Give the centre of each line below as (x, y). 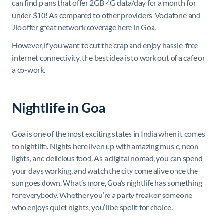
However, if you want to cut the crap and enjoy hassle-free (105, 45)
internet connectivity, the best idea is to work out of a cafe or (109, 58)
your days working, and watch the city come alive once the (105, 171)
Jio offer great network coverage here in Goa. (84, 27)
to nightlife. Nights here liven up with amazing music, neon (105, 146)
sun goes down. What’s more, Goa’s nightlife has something (107, 183)
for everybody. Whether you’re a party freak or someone (102, 195)
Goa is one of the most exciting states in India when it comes (109, 134)
